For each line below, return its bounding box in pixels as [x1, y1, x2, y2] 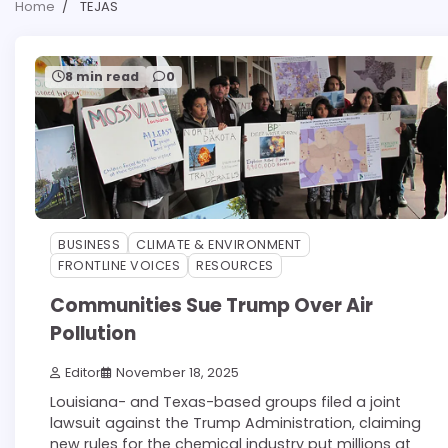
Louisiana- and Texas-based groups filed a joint [50, 392, 401, 413]
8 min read [65, 67, 139, 85]
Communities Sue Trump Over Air [50, 292, 373, 320]
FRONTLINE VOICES [58, 257, 180, 275]
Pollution [50, 320, 136, 348]
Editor [65, 364, 101, 382]
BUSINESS [58, 236, 120, 254]
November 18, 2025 [116, 364, 239, 382]
